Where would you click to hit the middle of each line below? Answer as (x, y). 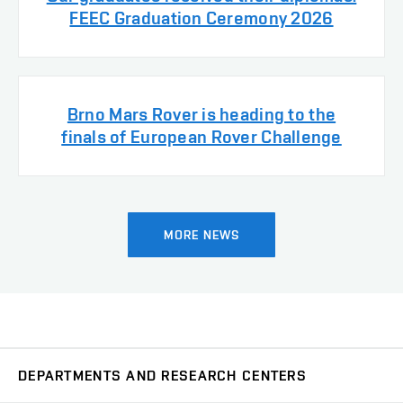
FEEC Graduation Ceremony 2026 (201, 18)
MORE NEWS (201, 235)
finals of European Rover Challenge (201, 137)
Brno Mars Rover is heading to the (201, 115)
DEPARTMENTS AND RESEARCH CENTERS (162, 376)
